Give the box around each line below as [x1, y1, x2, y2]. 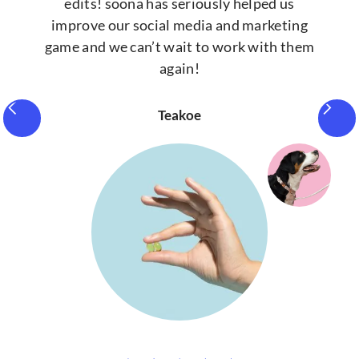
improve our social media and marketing [51, 16, 308, 34]
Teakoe [157, 106, 202, 123]
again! [159, 59, 200, 78]
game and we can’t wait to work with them [44, 38, 315, 56]
